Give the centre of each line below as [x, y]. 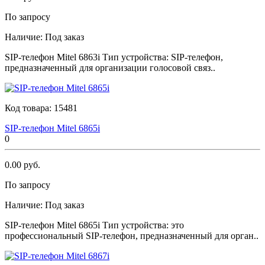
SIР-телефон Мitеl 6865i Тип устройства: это [94, 225]
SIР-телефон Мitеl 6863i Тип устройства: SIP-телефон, [114, 57]
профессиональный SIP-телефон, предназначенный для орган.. [132, 235]
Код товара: [29, 108]
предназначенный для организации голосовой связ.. [110, 67]
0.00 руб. [22, 164]
